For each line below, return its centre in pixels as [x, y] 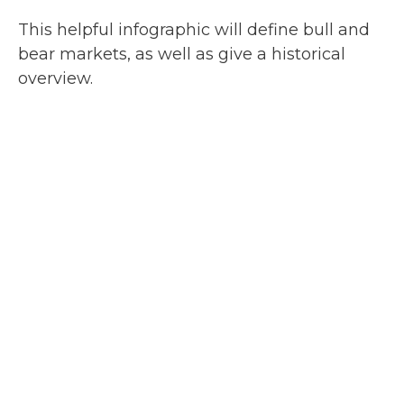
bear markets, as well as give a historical [182, 55]
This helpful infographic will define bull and [194, 30]
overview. [55, 79]
